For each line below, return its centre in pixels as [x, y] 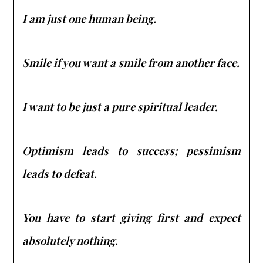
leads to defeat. [60, 173]
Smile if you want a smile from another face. [131, 62]
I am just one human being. [90, 18]
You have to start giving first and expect [131, 217]
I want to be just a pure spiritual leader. [120, 106]
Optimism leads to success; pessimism [131, 150]
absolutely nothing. [70, 240]
